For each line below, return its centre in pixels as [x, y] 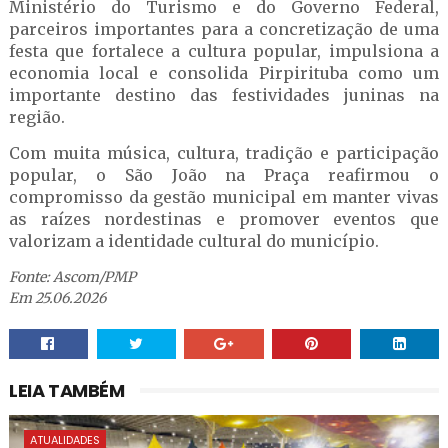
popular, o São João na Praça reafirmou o [224, 175]
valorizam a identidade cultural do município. [193, 241]
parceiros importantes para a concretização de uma [224, 29]
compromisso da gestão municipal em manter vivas [224, 197]
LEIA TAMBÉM [66, 390]
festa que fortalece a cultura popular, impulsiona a [224, 51]
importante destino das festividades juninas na [224, 95]
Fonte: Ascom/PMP [72, 277]
